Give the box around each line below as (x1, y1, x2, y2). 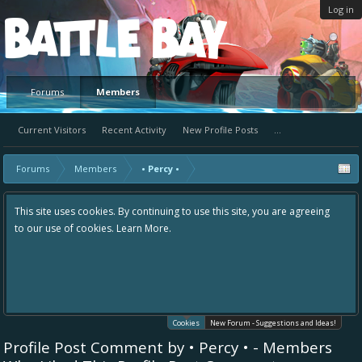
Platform (16, 21, 112, 54)
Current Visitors (18, 124, 86, 136)
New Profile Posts (183, 124, 258, 136)
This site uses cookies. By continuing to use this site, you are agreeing (15, 204, 330, 218)
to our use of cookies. (15, 221, 116, 235)
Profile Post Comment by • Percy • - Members (3, 337, 332, 357)
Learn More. (116, 221, 171, 235)
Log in (328, 3, 354, 15)
